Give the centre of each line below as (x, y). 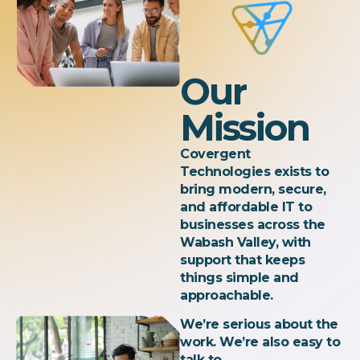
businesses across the (253, 224)
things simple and (239, 277)
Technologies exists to (255, 171)
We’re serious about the (259, 324)
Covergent (215, 153)
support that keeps (243, 260)
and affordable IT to (246, 207)
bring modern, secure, (253, 189)
